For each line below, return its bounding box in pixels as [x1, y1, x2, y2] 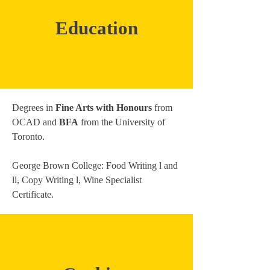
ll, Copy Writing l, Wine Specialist [12, 175, 142, 185]
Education [55, 17, 138, 39]
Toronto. [12, 131, 45, 142]
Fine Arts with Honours [55, 102, 152, 113]
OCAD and [12, 117, 59, 127]
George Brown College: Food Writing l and [12, 160, 178, 171]
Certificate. [12, 189, 54, 199]
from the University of [78, 117, 165, 127]
